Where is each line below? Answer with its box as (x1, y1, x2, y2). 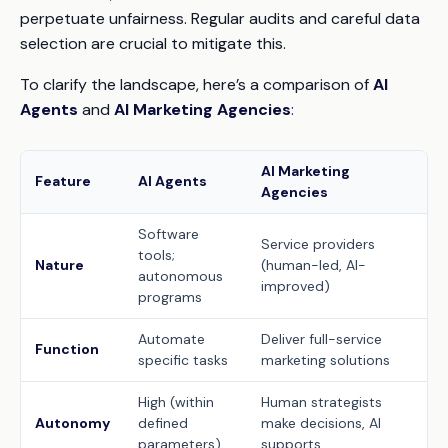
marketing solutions (261, 351, 390, 369)
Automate (138, 330, 205, 348)
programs (138, 288, 202, 306)
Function (35, 340, 99, 358)
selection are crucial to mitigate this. (20, 33, 286, 54)
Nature (35, 256, 84, 274)
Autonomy (35, 414, 110, 432)
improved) (261, 277, 330, 295)
